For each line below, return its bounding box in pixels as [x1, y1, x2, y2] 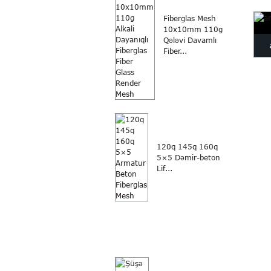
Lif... [157, 164, 172, 173]
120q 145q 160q [157, 142, 218, 151]
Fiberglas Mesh [163, 14, 216, 23]
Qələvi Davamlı [163, 36, 217, 45]
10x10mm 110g [163, 25, 223, 34]
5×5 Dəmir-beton [157, 153, 220, 162]
